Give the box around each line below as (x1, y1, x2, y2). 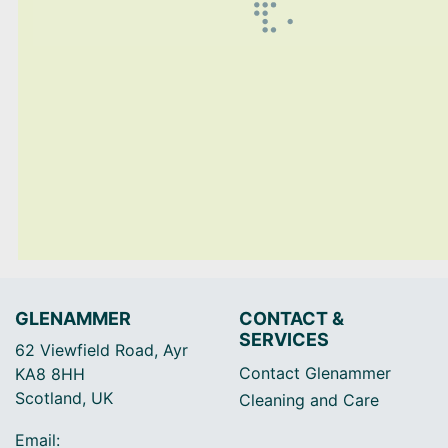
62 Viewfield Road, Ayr (15, 340, 188, 360)
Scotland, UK (15, 388, 113, 408)
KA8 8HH (15, 364, 85, 384)
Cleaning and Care (239, 390, 379, 410)
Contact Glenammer (239, 363, 391, 383)
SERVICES (239, 329, 329, 350)
